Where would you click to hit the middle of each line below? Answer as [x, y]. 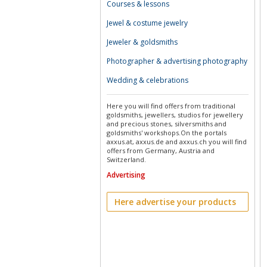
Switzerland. [126, 159]
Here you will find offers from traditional [171, 106]
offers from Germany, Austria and [161, 150]
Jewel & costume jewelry [147, 23]
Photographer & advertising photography [177, 61]
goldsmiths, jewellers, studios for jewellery [175, 115]
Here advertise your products [175, 202]
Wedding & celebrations [148, 80]
